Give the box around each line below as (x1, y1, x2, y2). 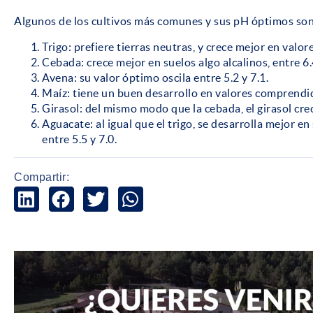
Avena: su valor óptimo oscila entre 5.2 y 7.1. (42, 71, 268, 84)
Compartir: (14, 170, 69, 183)
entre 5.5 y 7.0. (42, 132, 117, 145)
